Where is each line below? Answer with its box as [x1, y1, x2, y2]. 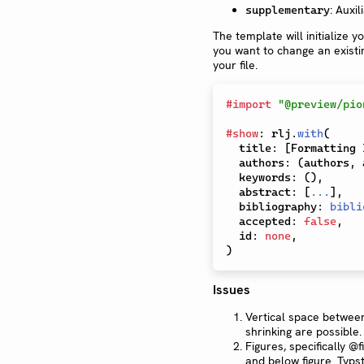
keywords [239, 170, 291, 184]
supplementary [245, 2, 330, 16]
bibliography [239, 199, 317, 213]
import [232, 97, 271, 110]
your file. [213, 57, 258, 72]
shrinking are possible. [245, 324, 362, 340]
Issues [213, 281, 250, 299]
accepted [239, 214, 291, 227]
